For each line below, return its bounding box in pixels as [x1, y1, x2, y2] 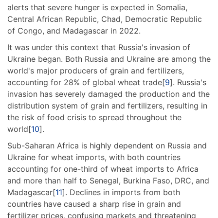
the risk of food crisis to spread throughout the [7, 112, 182, 123]
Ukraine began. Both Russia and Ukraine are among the [7, 54, 211, 64]
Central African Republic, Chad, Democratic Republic [7, 14, 202, 24]
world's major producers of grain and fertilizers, [7, 66, 184, 76]
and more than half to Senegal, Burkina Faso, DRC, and [7, 176, 209, 186]
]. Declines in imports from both [62, 187, 180, 198]
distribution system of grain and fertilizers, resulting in [7, 101, 207, 111]
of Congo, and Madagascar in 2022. [7, 26, 141, 36]
